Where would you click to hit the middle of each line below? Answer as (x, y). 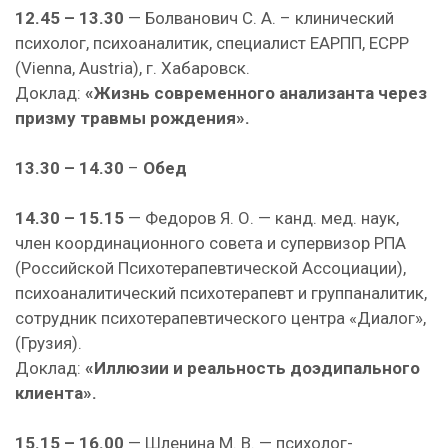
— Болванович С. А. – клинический (259, 18)
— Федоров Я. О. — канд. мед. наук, (261, 218)
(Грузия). (48, 343)
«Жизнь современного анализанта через (256, 93)
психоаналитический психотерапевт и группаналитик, (221, 293)
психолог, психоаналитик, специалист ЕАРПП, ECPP (212, 43)
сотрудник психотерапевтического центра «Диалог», (220, 318)
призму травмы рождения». (132, 118)
